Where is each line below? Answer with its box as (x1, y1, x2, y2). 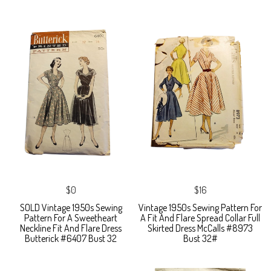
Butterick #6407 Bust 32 (25, 232, 117, 245)
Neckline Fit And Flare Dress (20, 222, 122, 235)
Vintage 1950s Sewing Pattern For (139, 201, 262, 214)
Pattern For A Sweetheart (24, 212, 117, 224)
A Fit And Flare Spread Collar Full (140, 212, 260, 224)
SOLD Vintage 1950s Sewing (19, 201, 122, 214)
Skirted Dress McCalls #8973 (148, 222, 253, 235)
